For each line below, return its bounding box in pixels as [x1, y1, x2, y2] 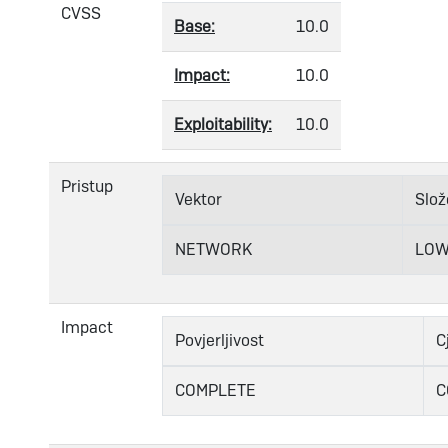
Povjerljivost [175, 329, 264, 351]
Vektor [175, 188, 222, 210]
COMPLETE [175, 379, 256, 401]
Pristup [61, 175, 113, 197]
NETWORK [175, 238, 252, 260]
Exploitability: [174, 113, 272, 135]
